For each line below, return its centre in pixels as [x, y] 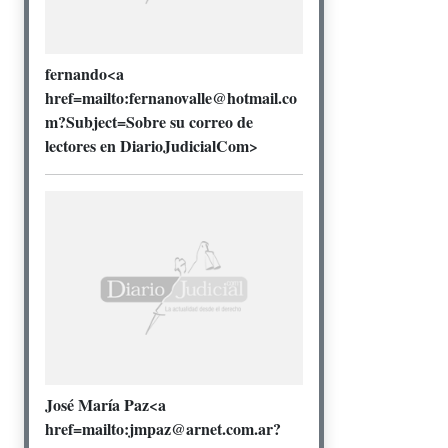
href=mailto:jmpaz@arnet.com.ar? [163, 428]
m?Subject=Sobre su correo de [149, 122]
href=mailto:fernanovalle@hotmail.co [171, 98]
